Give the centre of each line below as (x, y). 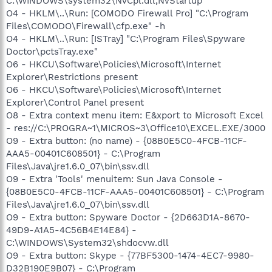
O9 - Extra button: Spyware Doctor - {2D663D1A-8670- (128, 217)
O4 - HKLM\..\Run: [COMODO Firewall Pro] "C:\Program (127, 13)
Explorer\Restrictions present (72, 77)
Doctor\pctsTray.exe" (52, 51)
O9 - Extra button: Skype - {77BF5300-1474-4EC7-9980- (130, 255)
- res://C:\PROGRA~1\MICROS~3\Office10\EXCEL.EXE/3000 (136, 128)
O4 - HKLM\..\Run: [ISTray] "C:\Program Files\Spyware (126, 39)
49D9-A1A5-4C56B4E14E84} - (71, 230)
